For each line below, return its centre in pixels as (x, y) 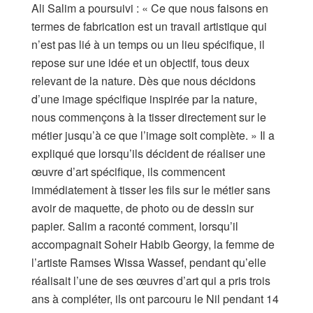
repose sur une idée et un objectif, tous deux (140, 63)
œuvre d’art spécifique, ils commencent (128, 172)
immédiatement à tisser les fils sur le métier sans (151, 190)
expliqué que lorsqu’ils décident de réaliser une (148, 154)
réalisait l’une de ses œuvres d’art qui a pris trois (151, 281)
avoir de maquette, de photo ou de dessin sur (143, 208)
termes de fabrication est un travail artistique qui (149, 27)
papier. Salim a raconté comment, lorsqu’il (135, 226)
